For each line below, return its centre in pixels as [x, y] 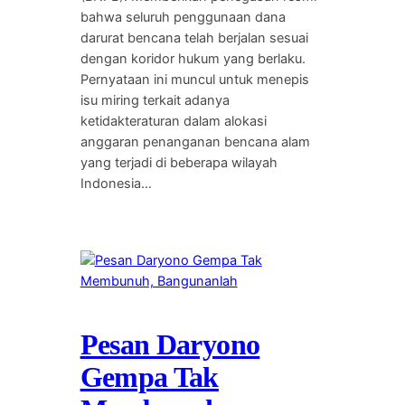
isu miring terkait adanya [155, 100]
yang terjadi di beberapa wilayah [179, 162]
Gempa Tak [149, 377]
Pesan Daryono [170, 345]
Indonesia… [116, 183]
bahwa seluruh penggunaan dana [183, 17]
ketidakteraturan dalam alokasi [173, 121]
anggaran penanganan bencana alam [195, 141]
